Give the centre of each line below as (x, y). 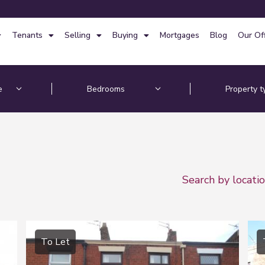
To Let (55, 242)
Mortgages (179, 35)
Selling (77, 35)
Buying (125, 35)
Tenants (27, 35)
